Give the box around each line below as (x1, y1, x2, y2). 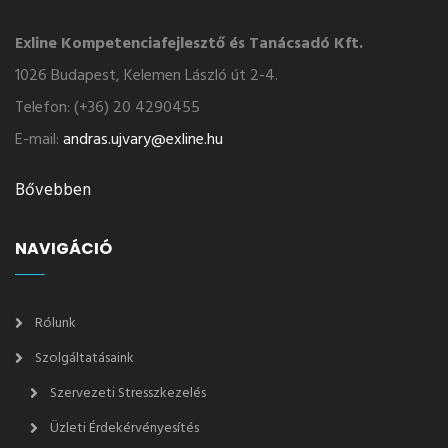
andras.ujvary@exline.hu (63, 126, 223, 153)
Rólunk (35, 311, 76, 335)
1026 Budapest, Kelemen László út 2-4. (15, 62, 278, 89)
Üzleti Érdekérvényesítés (50, 416, 199, 440)
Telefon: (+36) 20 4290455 (15, 94, 200, 121)
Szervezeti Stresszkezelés (50, 381, 206, 405)
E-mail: (15, 126, 63, 153)
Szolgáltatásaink (35, 346, 134, 370)
